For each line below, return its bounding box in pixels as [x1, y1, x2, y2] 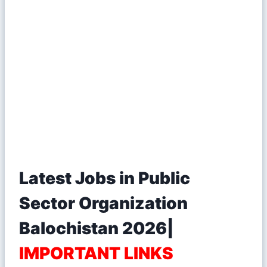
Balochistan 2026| [19, 218, 173, 238]
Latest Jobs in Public [19, 167, 190, 188]
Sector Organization [19, 193, 188, 213]
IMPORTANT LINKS [19, 243, 173, 263]
